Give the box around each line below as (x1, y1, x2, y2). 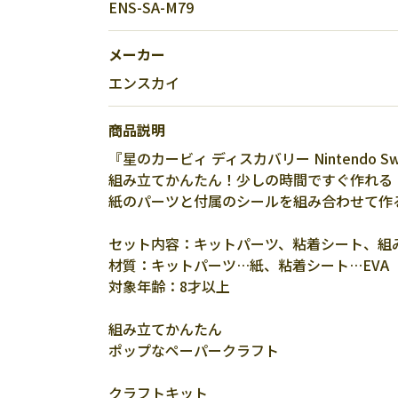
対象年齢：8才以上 (108, 275, 230, 297)
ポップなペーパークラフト (108, 339, 279, 361)
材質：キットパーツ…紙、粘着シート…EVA (108, 254, 389, 275)
